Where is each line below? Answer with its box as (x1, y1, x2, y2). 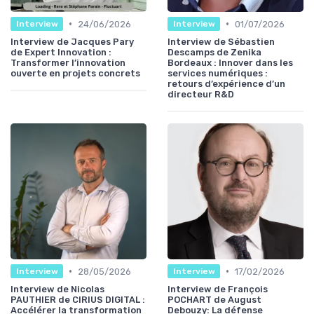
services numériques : (168, 67, 268, 78)
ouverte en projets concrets (11, 67, 140, 78)
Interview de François (168, 283, 268, 294)
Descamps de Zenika (168, 46, 261, 57)
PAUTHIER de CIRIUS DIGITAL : (11, 294, 145, 305)
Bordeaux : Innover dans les (168, 57, 293, 68)
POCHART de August (168, 294, 261, 305)
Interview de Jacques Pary (11, 36, 134, 47)
